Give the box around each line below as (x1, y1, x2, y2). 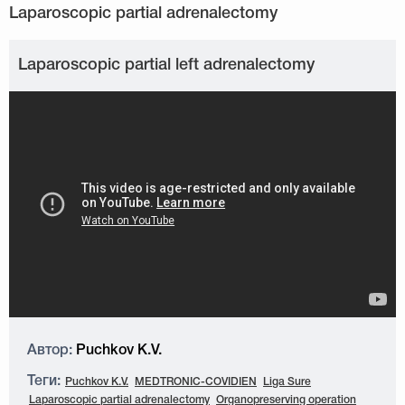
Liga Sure (263, 377, 311, 387)
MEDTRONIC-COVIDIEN (135, 377, 257, 387)
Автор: (27, 344, 72, 357)
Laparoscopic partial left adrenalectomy (18, 58, 315, 72)
